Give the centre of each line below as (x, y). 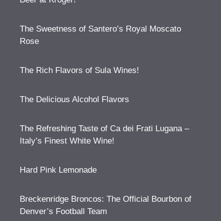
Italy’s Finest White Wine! (67, 141)
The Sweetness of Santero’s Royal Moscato (100, 29)
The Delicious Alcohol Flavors (74, 100)
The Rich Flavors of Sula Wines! (79, 71)
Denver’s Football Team (63, 212)
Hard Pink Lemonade (58, 170)
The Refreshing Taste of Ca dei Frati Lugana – (104, 129)
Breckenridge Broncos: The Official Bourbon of (106, 199)
